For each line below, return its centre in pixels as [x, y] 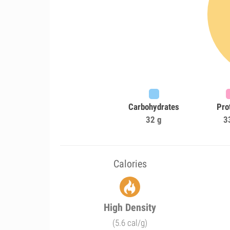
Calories [130, 164]
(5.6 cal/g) [130, 223]
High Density [130, 207]
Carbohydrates [154, 107]
